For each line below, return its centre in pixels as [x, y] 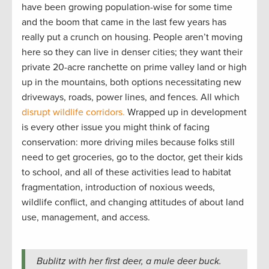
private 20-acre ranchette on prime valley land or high [134, 67]
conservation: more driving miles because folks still [128, 142]
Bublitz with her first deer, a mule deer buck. [129, 261]
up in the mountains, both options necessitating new [131, 82]
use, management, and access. [88, 217]
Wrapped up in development [186, 112]
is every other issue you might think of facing [116, 127]
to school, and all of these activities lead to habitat [126, 172]
